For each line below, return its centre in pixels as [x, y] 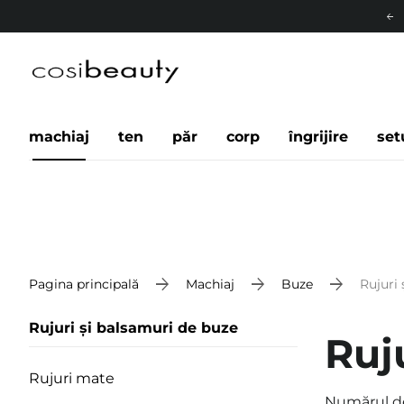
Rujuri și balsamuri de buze [133, 327]
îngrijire [318, 137]
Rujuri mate [72, 378]
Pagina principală [84, 284]
